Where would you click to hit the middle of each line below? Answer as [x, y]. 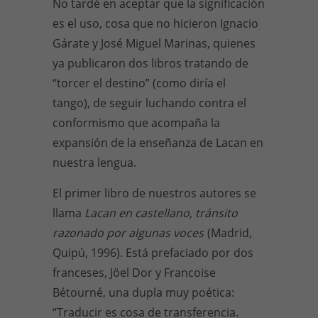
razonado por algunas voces [130, 233]
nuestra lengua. [94, 163]
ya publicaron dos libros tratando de [150, 63]
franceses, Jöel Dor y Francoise [134, 273]
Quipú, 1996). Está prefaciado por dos [153, 253]
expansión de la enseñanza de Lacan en [158, 143]
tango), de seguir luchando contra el [149, 103]
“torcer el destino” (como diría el [139, 83]
